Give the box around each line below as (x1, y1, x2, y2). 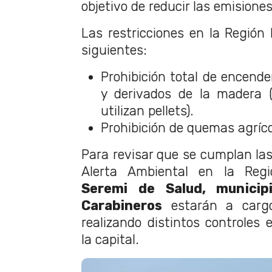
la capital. (81, 232, 139, 248)
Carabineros (81, 198, 162, 214)
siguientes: (81, 42, 147, 58)
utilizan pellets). (101, 103, 194, 119)
